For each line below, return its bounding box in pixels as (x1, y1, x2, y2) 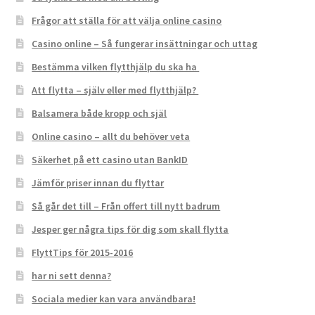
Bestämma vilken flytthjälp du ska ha (32, 60, 200, 74)
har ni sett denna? (32, 269, 112, 283)
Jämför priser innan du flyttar (32, 176, 165, 190)
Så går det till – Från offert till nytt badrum (32, 200, 221, 213)
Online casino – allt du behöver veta (32, 130, 191, 143)
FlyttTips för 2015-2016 (32, 246, 134, 259)
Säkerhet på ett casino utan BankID (32, 153, 188, 167)
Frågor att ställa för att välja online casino (32, 14, 222, 27)
